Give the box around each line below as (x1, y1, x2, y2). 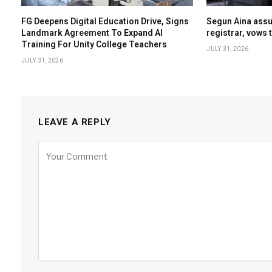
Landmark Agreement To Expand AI (21, 28, 163, 38)
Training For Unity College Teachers (21, 39, 167, 50)
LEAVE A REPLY (38, 117, 111, 128)
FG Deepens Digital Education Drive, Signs (21, 16, 189, 27)
